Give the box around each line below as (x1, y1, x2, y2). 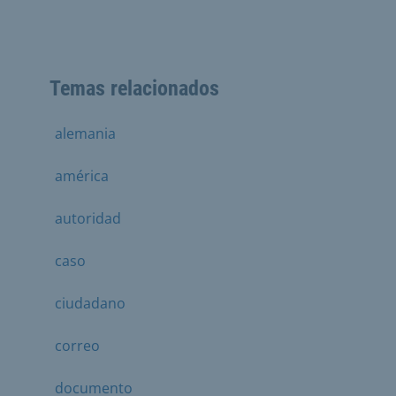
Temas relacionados (49, 76, 219, 101)
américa (55, 166, 109, 186)
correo (55, 336, 100, 355)
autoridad (55, 209, 121, 228)
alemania (55, 124, 116, 143)
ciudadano (55, 293, 126, 313)
